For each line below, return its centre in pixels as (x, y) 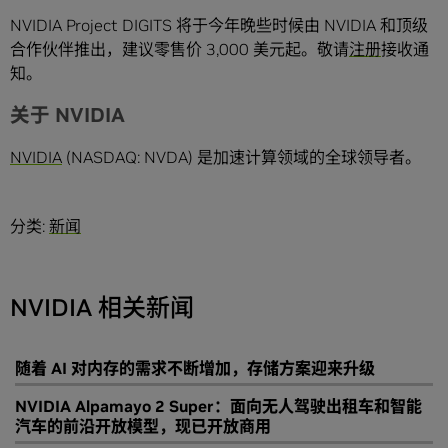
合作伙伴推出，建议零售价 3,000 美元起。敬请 (179, 49)
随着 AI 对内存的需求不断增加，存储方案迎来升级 (195, 368)
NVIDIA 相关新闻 (102, 308)
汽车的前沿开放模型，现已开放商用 (143, 426)
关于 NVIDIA (67, 115)
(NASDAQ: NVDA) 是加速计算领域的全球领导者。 (241, 157)
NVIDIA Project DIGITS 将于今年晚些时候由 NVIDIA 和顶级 (219, 25)
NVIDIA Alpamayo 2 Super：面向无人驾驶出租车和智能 (218, 406)
